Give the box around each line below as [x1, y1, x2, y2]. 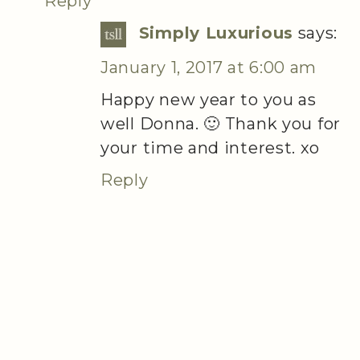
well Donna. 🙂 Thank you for [100, 113, 341, 133]
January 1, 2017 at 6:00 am [100, 57, 317, 77]
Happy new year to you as [100, 89, 317, 109]
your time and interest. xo [100, 137, 321, 157]
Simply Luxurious [138, 23, 293, 43]
